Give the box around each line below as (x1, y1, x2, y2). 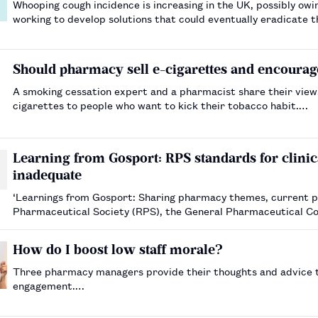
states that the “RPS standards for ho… (13, 217, 209, 233)
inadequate (13, 167, 82, 184)
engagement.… (13, 278, 84, 293)
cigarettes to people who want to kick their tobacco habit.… (13, 97, 308, 113)
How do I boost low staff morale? (13, 241, 223, 258)
